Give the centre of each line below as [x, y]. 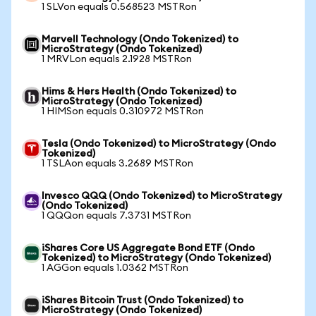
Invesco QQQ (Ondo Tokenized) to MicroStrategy [162, 196]
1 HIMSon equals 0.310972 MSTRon [123, 111]
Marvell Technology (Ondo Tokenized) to [140, 39]
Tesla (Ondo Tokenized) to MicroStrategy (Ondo [159, 144]
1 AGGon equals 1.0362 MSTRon [115, 268]
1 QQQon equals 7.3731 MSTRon [116, 216]
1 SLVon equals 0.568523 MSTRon [119, 7]
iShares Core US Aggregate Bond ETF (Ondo [148, 248]
